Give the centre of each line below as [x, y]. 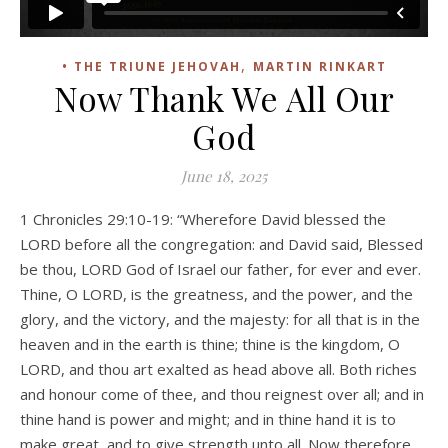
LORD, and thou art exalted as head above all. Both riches [218, 368]
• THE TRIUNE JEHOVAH [151, 66]
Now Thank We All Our [224, 97]
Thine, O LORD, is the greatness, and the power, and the [216, 293]
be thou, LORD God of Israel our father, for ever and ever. [220, 268]
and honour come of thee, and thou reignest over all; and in [222, 393]
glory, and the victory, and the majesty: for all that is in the [220, 318]
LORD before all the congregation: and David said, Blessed [221, 243]
